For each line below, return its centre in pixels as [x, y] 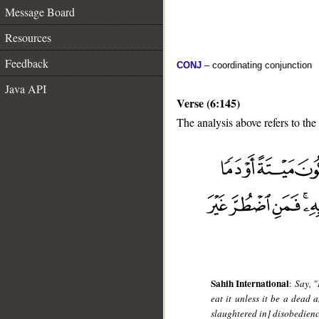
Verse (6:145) [208, 103]
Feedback [27, 63]
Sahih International [250, 284]
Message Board [40, 12]
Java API [26, 89]
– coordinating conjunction [257, 65]
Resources [28, 37]
